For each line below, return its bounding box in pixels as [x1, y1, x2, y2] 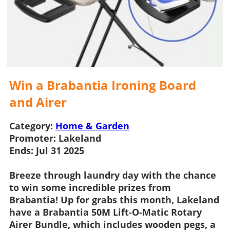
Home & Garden [55, 119, 129, 132]
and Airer [9, 93, 67, 110]
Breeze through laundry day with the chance [9, 168, 216, 181]
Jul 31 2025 [33, 144, 87, 157]
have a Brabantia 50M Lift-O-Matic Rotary [9, 205, 202, 218]
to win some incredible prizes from [9, 181, 171, 194]
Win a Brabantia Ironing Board [9, 76, 196, 93]
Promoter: [9, 131, 56, 144]
